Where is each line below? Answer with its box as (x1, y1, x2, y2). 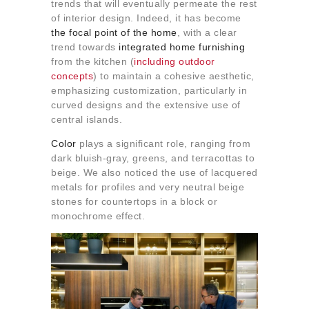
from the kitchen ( (51, 56, 134, 67)
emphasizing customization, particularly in (51, 85, 247, 96)
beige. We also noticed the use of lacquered (51, 167, 258, 178)
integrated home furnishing (119, 41, 245, 52)
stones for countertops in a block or (51, 196, 217, 207)
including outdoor (134, 56, 215, 67)
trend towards (51, 41, 119, 52)
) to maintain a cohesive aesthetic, (93, 70, 255, 81)
